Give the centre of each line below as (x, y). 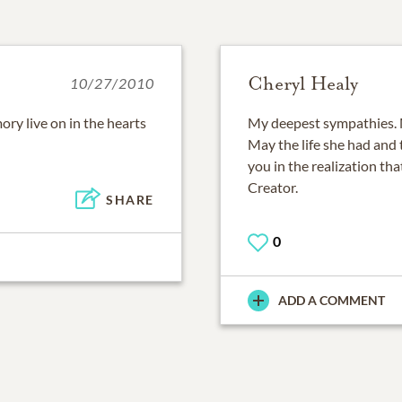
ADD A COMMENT (332, 301)
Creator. (273, 187)
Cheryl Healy (303, 83)
